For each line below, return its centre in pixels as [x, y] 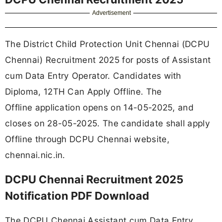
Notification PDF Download [77, 196]
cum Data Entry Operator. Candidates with [93, 75]
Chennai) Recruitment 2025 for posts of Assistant [108, 59]
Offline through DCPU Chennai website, [87, 139]
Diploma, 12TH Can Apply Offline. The [83, 91]
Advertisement [112, 13]
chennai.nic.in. [35, 155]
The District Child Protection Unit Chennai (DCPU [108, 44]
